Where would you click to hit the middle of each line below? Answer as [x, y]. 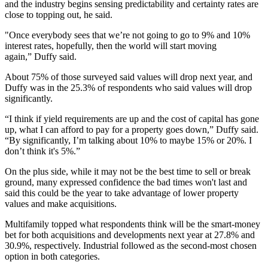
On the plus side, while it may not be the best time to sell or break [128, 172]
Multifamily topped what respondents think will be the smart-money [133, 224]
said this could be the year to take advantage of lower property [122, 193]
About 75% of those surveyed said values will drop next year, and [129, 77]
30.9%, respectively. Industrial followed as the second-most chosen [131, 246]
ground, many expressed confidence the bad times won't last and [126, 182]
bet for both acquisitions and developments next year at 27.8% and [130, 235]
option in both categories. [52, 257]
